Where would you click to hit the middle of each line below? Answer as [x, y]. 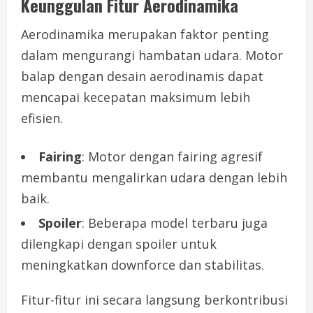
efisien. [42, 118]
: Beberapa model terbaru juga [175, 223]
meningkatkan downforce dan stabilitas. [143, 265]
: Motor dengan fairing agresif [172, 157]
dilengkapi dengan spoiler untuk [119, 244]
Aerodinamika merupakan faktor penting [145, 35]
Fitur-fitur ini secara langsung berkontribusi [154, 300]
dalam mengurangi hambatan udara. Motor [152, 56]
